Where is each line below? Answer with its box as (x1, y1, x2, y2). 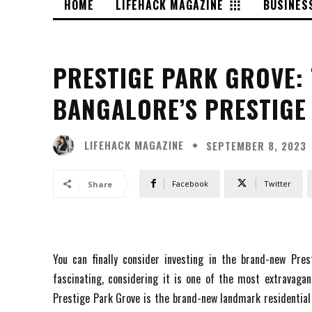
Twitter (264, 178, 291, 189)
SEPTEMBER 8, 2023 (206, 137, 306, 153)
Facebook (172, 178, 208, 189)
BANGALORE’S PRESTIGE (53, 90, 306, 127)
